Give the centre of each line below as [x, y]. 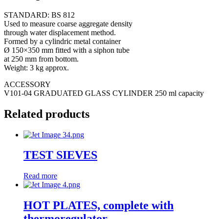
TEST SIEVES [60, 155]
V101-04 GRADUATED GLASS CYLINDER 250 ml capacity [104, 93]
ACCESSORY [27, 84]
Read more [40, 176]
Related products [47, 114]
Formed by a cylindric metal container [62, 41]
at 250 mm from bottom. [41, 59]
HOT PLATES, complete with [99, 206]
